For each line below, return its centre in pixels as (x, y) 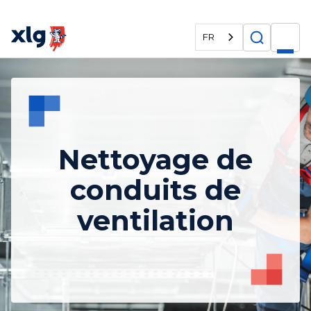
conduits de (155, 190)
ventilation (155, 220)
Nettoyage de (155, 159)
